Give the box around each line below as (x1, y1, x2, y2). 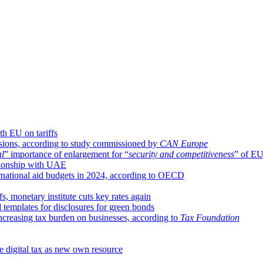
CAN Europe (160, 138, 208, 149)
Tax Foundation (180, 212, 240, 222)
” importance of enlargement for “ (4, 149, 129, 159)
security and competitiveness (129, 149, 234, 159)
